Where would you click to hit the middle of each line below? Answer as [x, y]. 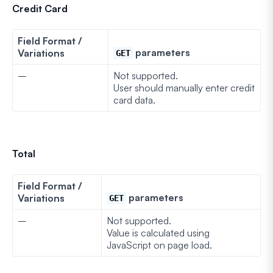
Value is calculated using [158, 232]
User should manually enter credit [184, 87]
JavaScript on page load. [159, 245]
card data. [134, 100]
